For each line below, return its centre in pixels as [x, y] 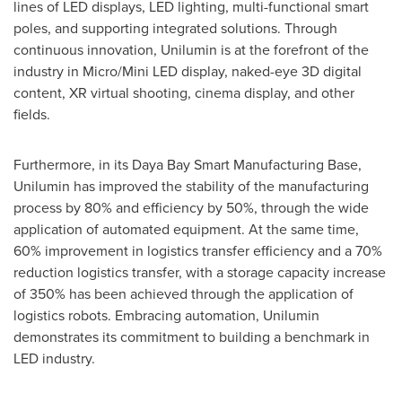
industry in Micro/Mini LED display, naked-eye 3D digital [188, 71]
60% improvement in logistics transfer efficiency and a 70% [198, 250]
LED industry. [54, 358]
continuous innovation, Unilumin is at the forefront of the [191, 49]
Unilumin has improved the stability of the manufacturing [191, 186]
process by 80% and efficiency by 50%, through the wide [191, 207]
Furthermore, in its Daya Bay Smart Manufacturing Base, [188, 164]
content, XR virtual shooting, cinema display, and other [184, 92]
